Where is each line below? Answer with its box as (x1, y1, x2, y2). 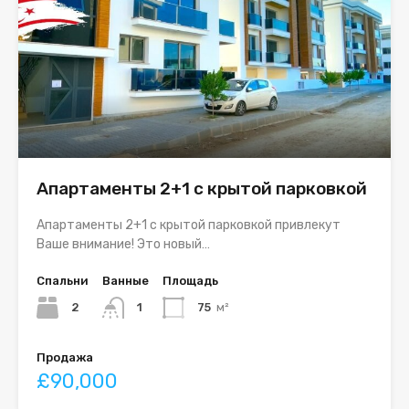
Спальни (37, 274, 89, 288)
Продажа (37, 351, 93, 365)
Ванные (102, 274, 149, 288)
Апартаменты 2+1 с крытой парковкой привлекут (37, 217, 341, 234)
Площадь (163, 274, 218, 288)
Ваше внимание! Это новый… (37, 236, 210, 253)
